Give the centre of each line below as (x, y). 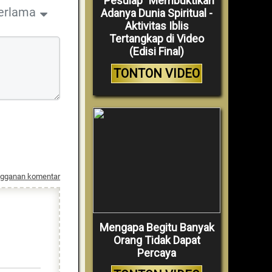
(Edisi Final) (157, 52)
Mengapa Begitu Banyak (157, 228)
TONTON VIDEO (157, 74)
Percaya (157, 253)
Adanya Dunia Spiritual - (157, 13)
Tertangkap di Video (157, 39)
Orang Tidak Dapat (157, 240)
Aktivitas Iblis (157, 26)
